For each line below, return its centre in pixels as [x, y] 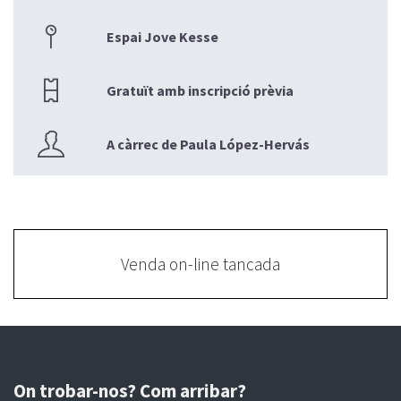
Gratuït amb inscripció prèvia [200, 91]
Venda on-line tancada [200, 264]
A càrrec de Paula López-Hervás [209, 145]
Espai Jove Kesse [163, 37]
